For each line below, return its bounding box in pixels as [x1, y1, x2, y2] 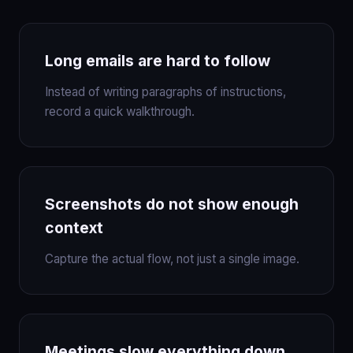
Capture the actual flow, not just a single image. [45, 251, 299, 266]
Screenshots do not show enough [45, 194, 299, 214]
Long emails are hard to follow [45, 50, 270, 70]
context [45, 217, 103, 237]
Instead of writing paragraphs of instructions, [45, 84, 286, 99]
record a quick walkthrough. [45, 103, 195, 119]
